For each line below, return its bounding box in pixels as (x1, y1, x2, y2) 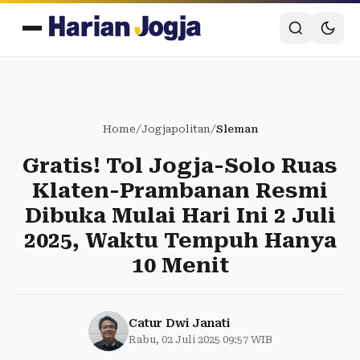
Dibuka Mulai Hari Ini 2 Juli (24, 203, 336, 227)
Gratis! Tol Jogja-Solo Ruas (22, 153, 337, 178)
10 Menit (131, 253, 229, 277)
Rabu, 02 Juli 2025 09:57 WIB (128, 333, 272, 346)
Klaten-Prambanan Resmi (32, 178, 328, 202)
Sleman (215, 123, 258, 135)
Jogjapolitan (141, 123, 211, 135)
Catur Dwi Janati (128, 317, 230, 329)
